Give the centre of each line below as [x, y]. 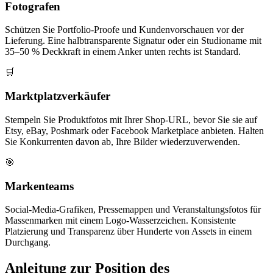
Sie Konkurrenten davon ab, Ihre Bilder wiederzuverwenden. [122, 141]
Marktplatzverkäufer [58, 96]
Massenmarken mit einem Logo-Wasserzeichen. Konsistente [120, 221]
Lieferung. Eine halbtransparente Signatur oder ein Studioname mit [133, 41]
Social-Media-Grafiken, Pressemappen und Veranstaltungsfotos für [133, 210]
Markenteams [39, 186]
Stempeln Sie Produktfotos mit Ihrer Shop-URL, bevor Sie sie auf [131, 119]
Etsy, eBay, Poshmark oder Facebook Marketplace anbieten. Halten [134, 130]
